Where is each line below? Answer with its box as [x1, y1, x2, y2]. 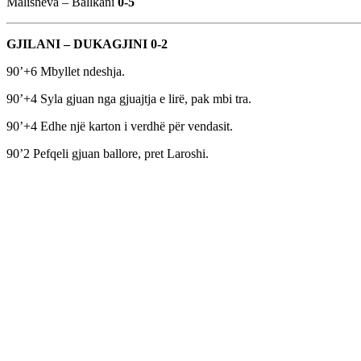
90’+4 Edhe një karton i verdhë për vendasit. [6, 119, 233, 134]
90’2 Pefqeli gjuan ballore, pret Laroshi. [6, 147, 209, 161]
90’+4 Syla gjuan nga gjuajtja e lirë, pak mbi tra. [6, 92, 251, 106]
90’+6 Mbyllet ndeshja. [6, 64, 125, 79]
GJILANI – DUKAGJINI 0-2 [6, 37, 168, 52]
